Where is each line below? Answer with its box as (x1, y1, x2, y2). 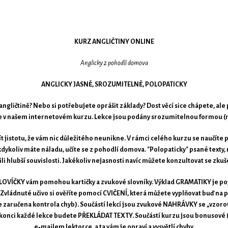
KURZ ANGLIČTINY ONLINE (74, 38, 154, 45)
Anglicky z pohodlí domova (80, 59, 148, 67)
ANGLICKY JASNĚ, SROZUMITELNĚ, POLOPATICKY (41, 80, 187, 88)
